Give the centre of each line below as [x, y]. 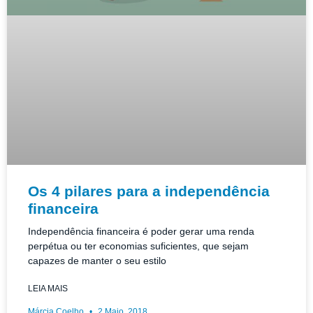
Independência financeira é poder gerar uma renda [141, 232]
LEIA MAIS [48, 289]
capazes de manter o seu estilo [97, 261]
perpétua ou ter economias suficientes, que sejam [138, 246]
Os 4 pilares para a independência [149, 191]
